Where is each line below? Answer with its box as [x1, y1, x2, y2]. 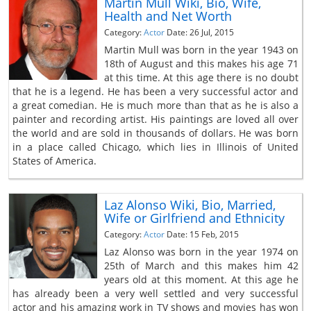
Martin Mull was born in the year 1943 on [103, 42, 299, 56]
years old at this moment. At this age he [103, 272, 299, 286]
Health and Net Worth [103, 7, 232, 24]
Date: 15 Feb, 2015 [166, 228, 239, 240]
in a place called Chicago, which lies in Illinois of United [12, 140, 299, 153]
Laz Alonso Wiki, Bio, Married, [103, 196, 276, 213]
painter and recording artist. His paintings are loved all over [12, 112, 299, 126]
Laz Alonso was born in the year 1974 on [103, 244, 299, 258]
